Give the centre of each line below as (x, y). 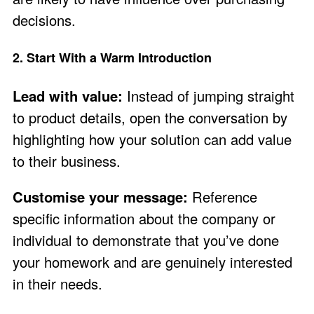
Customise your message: (100, 196)
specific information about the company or (144, 218)
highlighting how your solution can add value (152, 139)
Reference (223, 196)
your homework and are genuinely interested (152, 261)
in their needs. (57, 283)
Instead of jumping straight (209, 95)
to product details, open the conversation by (150, 117)
